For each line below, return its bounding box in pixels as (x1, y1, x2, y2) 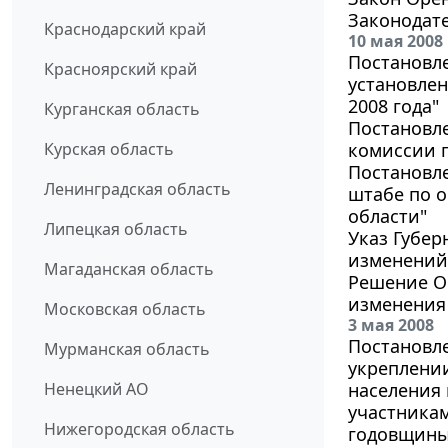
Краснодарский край (44, 17, 206, 40)
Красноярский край (44, 57, 197, 80)
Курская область (44, 137, 174, 160)
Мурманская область (44, 337, 210, 360)
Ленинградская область (44, 177, 231, 200)
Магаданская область (44, 257, 214, 280)
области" (348, 203, 427, 228)
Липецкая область (44, 217, 188, 240)
